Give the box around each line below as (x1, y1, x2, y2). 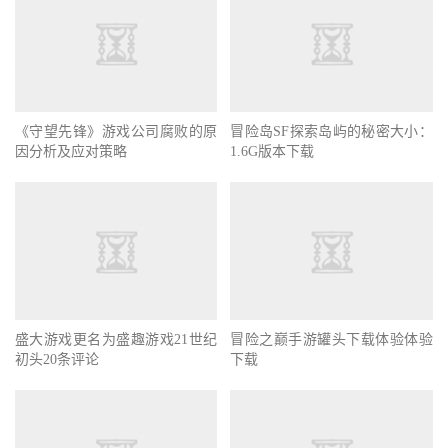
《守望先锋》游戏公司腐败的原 (15, 123, 218, 139)
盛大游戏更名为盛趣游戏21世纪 (15, 331, 218, 347)
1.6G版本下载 (230, 143, 315, 159)
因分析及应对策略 (15, 143, 127, 159)
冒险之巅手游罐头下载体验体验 (230, 331, 433, 347)
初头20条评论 (15, 351, 99, 367)
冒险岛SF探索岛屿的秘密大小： (230, 123, 433, 139)
